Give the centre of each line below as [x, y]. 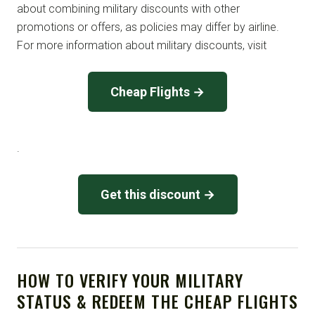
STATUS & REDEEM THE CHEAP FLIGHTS [157, 301]
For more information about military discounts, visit [142, 45]
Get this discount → [157, 194]
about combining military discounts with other [128, 8]
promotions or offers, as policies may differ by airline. [148, 27]
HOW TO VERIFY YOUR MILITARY [130, 279]
